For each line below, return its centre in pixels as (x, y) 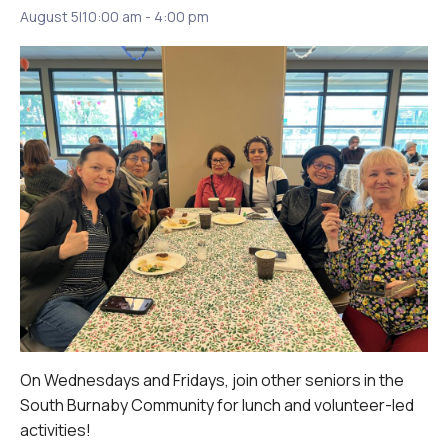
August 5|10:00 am (81, 16)
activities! (55, 429)
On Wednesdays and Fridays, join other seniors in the (212, 379)
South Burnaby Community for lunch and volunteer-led (217, 404)
